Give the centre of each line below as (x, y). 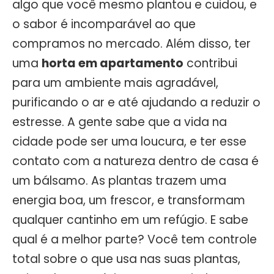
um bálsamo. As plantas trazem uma (119, 180)
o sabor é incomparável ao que (104, 24)
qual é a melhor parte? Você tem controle (135, 239)
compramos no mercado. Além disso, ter (131, 43)
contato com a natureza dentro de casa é (135, 161)
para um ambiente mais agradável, (115, 83)
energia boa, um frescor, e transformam (129, 200)
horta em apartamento (113, 63)
